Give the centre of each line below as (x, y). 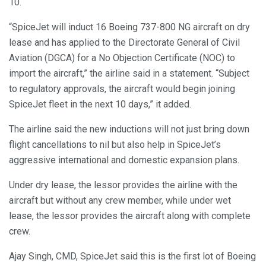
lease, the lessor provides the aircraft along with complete (130, 216)
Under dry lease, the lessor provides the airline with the (123, 185)
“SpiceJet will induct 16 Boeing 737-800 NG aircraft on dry (129, 27)
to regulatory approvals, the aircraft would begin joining (122, 89)
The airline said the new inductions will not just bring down (129, 129)
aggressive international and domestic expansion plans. (124, 160)
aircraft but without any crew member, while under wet (120, 201)
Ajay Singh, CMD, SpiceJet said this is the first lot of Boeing (132, 256)
